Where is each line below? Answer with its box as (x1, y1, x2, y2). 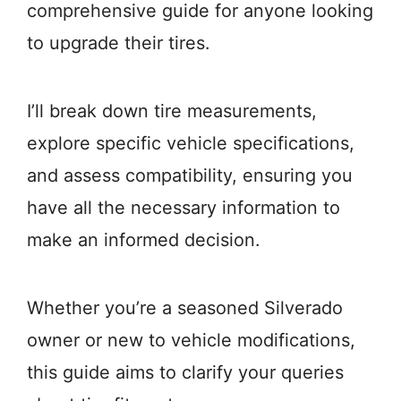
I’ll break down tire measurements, (27, 100, 317, 122)
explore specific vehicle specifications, (27, 132, 354, 154)
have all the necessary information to (27, 197, 340, 218)
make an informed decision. (27, 229, 260, 251)
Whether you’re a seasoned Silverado (27, 297, 343, 319)
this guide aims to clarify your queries (27, 362, 344, 383)
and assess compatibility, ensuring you (27, 165, 353, 186)
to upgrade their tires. (27, 32, 210, 54)
